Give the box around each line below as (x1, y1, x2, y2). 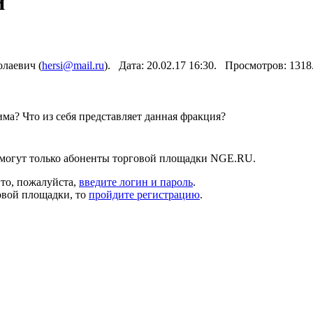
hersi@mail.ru (42, 59, 104, 71)
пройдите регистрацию (89, 188, 200, 201)
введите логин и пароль (79, 175, 193, 188)
